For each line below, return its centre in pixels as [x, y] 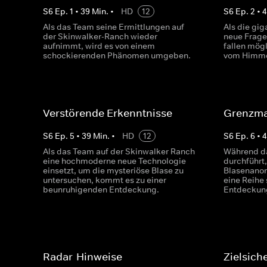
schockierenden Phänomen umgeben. [117, 55]
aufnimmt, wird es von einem [99, 46]
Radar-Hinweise [83, 257]
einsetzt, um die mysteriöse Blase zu [113, 170]
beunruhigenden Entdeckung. [101, 190]
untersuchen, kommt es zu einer [105, 180]
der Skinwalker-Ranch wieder [100, 36]
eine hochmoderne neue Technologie [114, 161]
